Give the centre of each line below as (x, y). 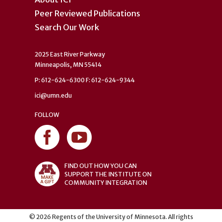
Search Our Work (67, 27)
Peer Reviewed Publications (87, 13)
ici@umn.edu (53, 95)
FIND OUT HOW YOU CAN (101, 166)
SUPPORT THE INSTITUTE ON (108, 174)
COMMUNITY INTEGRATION (106, 183)
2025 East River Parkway (70, 54)
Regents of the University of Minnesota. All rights (122, 217)
